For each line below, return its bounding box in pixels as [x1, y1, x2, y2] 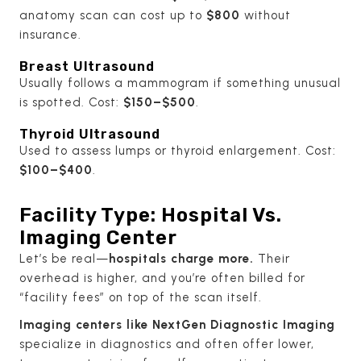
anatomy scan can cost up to [19, 7, 206, 23]
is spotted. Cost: [19, 94, 123, 110]
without [240, 7, 291, 23]
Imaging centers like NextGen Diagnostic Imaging [19, 317, 335, 332]
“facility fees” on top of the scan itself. [19, 289, 262, 305]
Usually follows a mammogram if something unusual [19, 75, 341, 90]
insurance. [19, 27, 81, 42]
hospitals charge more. [109, 251, 254, 266]
